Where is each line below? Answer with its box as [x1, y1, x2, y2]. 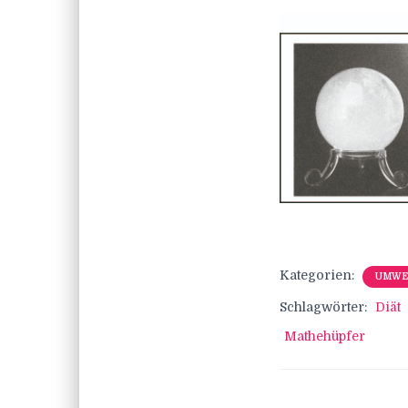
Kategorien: [280, 268, 358, 283]
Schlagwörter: [280, 300, 371, 315]
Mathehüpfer [284, 329, 365, 344]
